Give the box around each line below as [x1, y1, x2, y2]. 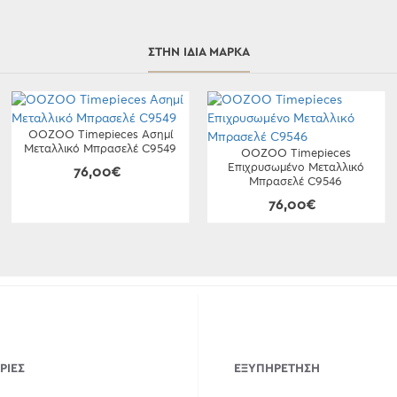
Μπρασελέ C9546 [249, 176, 343, 188]
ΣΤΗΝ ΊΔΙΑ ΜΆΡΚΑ [147, 46, 250, 58]
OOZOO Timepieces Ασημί [27, 129, 173, 141]
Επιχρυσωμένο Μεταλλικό [227, 162, 364, 174]
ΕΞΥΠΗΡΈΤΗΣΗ [234, 362, 320, 375]
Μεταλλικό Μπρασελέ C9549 [24, 144, 177, 155]
